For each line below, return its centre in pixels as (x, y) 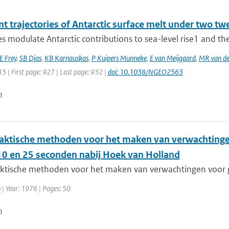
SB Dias (30, 58)
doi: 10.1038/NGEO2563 (145, 72)
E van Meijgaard (173, 58)
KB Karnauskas (66, 58)
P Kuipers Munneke (119, 58)
